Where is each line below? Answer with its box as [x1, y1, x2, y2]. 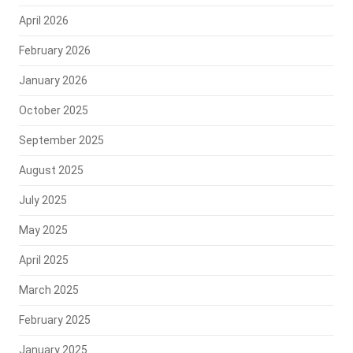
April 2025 [18, 254, 69, 267]
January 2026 [18, 74, 87, 87]
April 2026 [18, 14, 69, 28]
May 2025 [18, 224, 68, 237]
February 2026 [18, 44, 91, 58]
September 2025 [18, 134, 104, 147]
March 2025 [18, 284, 79, 297]
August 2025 [18, 164, 84, 177]
